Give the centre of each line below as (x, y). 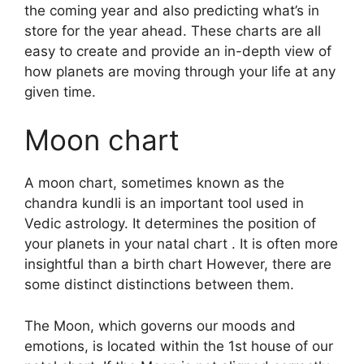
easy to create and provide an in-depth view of (178, 51)
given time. (60, 91)
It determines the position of (224, 223)
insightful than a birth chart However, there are (178, 264)
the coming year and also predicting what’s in (172, 10)
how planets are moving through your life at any (180, 71)
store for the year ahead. (106, 30)
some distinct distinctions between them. (159, 284)
